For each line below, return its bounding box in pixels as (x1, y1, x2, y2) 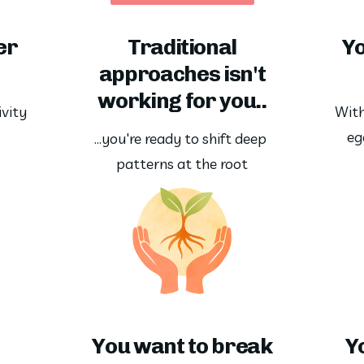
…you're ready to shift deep (94, 128, 266, 148)
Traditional (127, 34, 237, 61)
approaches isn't (98, 61, 266, 88)
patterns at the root (116, 154, 248, 173)
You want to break (92, 332, 272, 359)
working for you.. (97, 88, 266, 115)
